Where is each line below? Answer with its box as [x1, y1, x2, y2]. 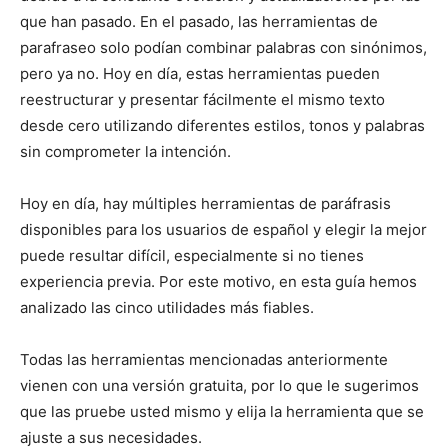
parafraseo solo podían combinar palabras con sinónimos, [20, 37, 427, 57]
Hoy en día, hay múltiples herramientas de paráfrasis [20, 193, 391, 213]
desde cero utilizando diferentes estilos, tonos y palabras [20, 115, 425, 135]
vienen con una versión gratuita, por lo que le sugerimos [20, 375, 419, 395]
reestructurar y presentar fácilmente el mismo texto [20, 89, 385, 109]
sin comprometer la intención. [20, 141, 231, 161]
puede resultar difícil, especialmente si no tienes [20, 245, 364, 265]
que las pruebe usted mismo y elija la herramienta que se [20, 401, 424, 421]
